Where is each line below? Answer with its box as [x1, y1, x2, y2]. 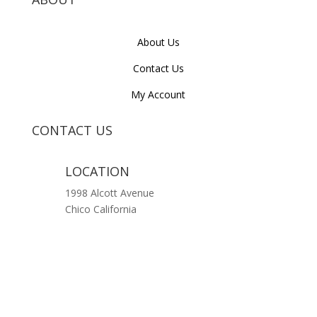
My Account [131, 88, 186, 101]
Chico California [64, 202, 137, 216]
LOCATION [64, 163, 129, 180]
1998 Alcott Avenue [64, 186, 154, 200]
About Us [137, 35, 180, 49]
